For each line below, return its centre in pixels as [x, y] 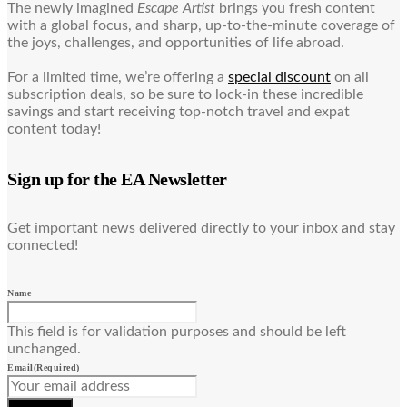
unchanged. [44, 348]
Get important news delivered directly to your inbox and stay [201, 228]
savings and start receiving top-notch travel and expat [179, 112]
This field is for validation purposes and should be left [177, 331]
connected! [43, 245]
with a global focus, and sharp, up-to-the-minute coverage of [201, 26]
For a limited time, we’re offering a [118, 78]
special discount [279, 78]
